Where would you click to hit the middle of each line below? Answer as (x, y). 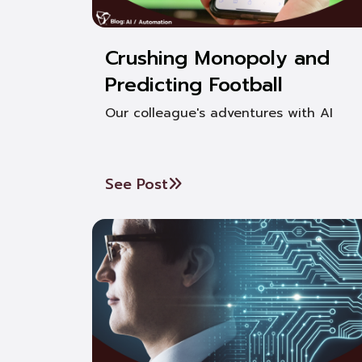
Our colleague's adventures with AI (219, 113)
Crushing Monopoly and (217, 58)
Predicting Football (194, 85)
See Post (137, 184)
